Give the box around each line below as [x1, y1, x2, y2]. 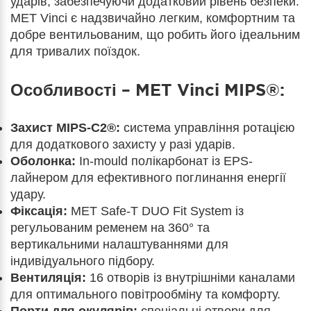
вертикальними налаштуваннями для [10, 237, 228, 251]
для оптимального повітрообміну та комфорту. [10, 287, 280, 301]
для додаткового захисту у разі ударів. [10, 137, 235, 151]
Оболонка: [10, 154, 76, 168]
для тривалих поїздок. [10, 44, 140, 58]
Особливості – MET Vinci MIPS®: [10, 80, 285, 99]
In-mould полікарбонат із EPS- [76, 154, 253, 168]
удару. [10, 187, 46, 201]
